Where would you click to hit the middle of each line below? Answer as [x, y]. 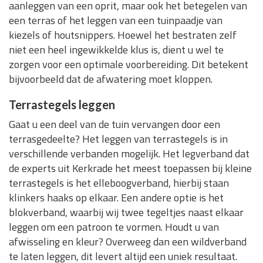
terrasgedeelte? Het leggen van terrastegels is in [118, 139]
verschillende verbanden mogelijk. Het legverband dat [129, 153]
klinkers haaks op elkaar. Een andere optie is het [116, 197]
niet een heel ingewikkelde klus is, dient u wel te [116, 49]
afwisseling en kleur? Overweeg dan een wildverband [128, 241]
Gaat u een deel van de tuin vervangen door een [114, 124]
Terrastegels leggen [62, 104]
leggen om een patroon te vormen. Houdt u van [114, 227]
